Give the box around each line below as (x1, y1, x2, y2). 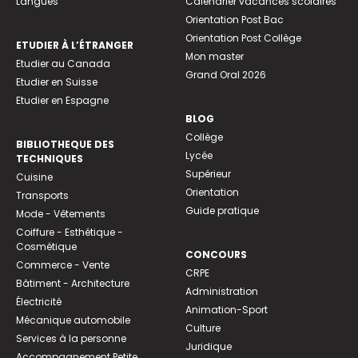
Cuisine (16, 170, 53, 185)
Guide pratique (185, 204, 259, 218)
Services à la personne (16, 332, 126, 346)
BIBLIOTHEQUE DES (16, 137, 114, 152)
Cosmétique (16, 240, 77, 254)
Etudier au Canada (16, 57, 110, 71)
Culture (185, 321, 221, 336)
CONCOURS (185, 248, 247, 262)
